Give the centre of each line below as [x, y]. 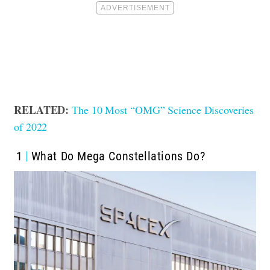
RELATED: [42, 110]
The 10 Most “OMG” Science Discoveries [163, 110]
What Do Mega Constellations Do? [118, 156]
